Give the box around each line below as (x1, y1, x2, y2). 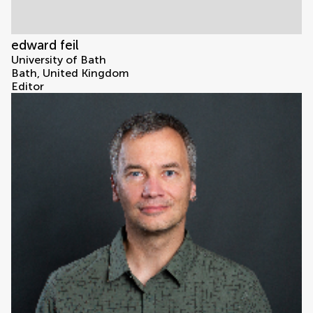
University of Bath (11, 53, 106, 67)
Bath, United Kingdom (11, 66, 129, 80)
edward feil (11, 37, 79, 54)
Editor (11, 80, 44, 94)
